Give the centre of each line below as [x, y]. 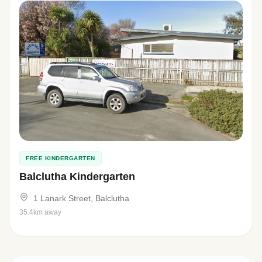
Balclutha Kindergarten [77, 176]
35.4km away [40, 212]
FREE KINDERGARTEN [61, 158]
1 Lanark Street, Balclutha [81, 198]
